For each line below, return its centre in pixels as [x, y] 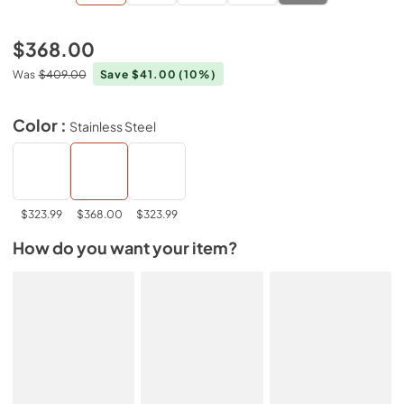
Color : [41, 125]
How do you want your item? [125, 248]
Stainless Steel [113, 126]
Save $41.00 [139, 74]
